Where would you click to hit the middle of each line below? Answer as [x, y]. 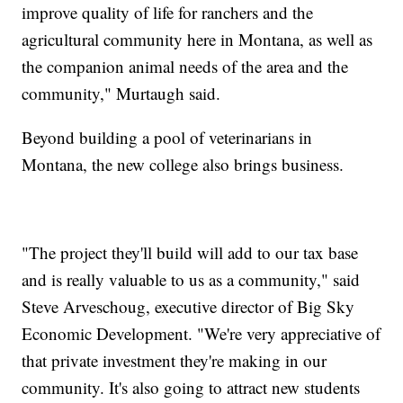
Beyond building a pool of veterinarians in [167, 137]
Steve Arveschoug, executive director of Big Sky [188, 306]
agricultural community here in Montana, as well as [197, 39]
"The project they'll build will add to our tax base [190, 252]
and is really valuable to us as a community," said [191, 279]
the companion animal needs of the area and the [185, 66]
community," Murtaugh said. [121, 93]
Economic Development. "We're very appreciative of [201, 333]
